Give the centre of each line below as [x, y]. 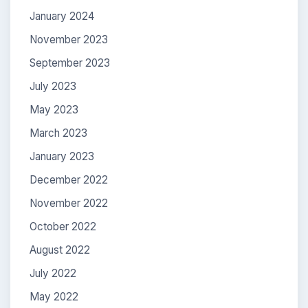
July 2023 [53, 86]
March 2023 [58, 133]
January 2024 [62, 16]
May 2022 [54, 296]
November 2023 [69, 39]
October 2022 [63, 226]
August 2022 [60, 250]
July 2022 [53, 273]
